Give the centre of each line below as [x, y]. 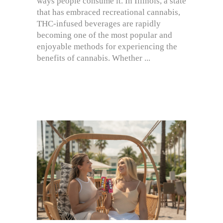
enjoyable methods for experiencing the [107, 46]
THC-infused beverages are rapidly [99, 23]
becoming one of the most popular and [105, 35]
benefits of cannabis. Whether [91, 58]
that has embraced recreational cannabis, [109, 12]
